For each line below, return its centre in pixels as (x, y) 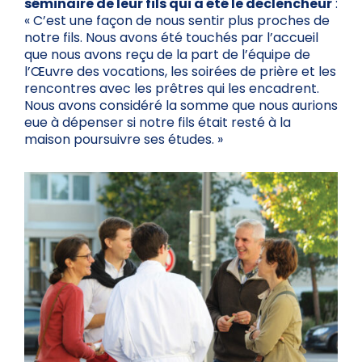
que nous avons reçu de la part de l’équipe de (167, 54)
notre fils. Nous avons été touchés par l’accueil (171, 37)
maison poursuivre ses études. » (124, 139)
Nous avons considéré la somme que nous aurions (181, 105)
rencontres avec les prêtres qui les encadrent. (172, 88)
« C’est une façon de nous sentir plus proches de (177, 20)
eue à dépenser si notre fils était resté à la (158, 122)
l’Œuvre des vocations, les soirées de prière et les (180, 71)
